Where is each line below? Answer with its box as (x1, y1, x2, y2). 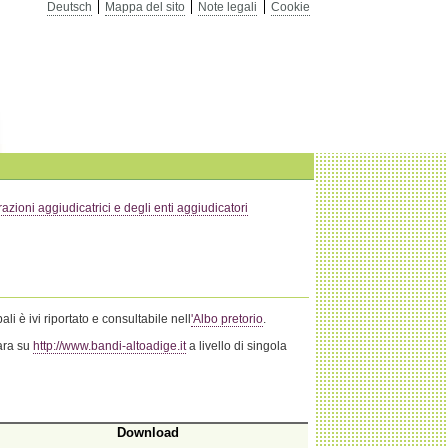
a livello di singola (186, 340, 288, 353)
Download (117, 426, 180, 441)
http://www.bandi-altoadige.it (33, 340, 187, 353)
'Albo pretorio (191, 312, 264, 325)
